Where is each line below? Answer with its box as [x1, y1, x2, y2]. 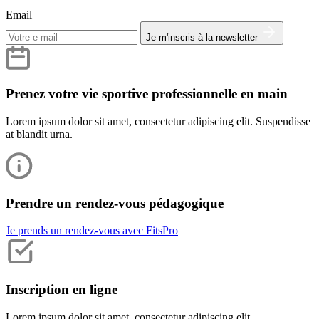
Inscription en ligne [6, 282, 117, 298]
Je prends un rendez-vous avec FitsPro [6, 224, 178, 237]
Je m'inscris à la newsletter [146, 32, 261, 43]
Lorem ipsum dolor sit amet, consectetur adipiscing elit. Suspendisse [6, 115, 310, 127]
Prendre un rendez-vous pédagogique [6, 195, 224, 211]
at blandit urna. [6, 127, 73, 140]
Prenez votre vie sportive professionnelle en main [6, 86, 288, 102]
